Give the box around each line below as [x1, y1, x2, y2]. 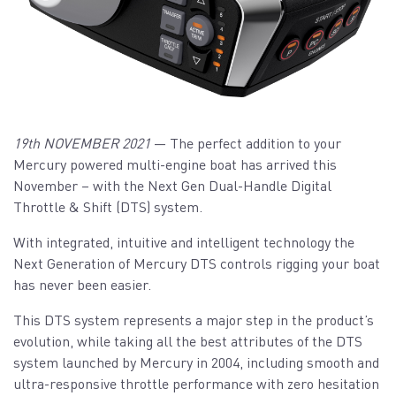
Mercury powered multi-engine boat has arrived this [13, 155, 337, 174]
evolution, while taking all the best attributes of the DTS [13, 331, 362, 351]
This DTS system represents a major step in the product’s [13, 310, 374, 330]
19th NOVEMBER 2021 [13, 133, 150, 153]
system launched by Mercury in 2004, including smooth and [13, 353, 379, 372]
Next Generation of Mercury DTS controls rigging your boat [13, 254, 380, 273]
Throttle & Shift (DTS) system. [13, 197, 202, 217]
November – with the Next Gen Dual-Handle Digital [13, 176, 331, 195]
